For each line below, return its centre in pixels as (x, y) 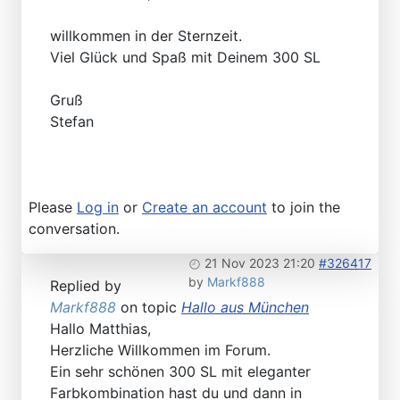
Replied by (86, 286)
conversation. (74, 229)
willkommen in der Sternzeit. (146, 36)
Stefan (72, 122)
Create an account (204, 208)
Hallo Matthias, (100, 329)
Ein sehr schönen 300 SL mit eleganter (180, 372)
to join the (304, 208)
